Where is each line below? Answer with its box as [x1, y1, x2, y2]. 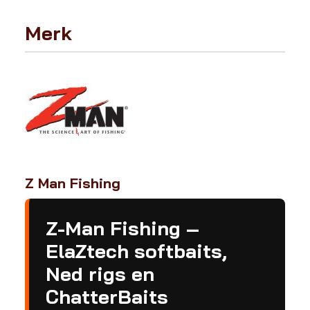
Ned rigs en [46, 261, 154, 286]
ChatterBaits [46, 284, 168, 309]
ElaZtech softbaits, [46, 238, 227, 263]
